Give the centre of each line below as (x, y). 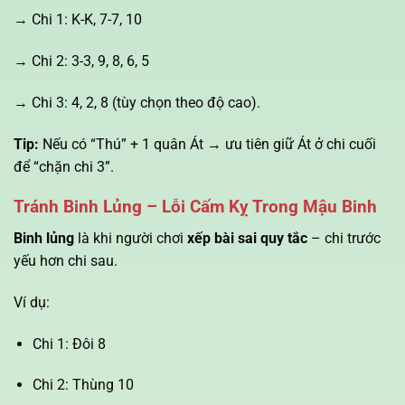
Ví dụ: (32, 302)
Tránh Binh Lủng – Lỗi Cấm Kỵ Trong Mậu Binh (195, 207)
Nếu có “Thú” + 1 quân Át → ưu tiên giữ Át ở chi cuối (207, 144)
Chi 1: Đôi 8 (69, 344)
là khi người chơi (131, 239)
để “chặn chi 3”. (64, 166)
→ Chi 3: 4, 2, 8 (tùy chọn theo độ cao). (137, 102)
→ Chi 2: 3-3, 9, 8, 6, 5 (81, 61)
